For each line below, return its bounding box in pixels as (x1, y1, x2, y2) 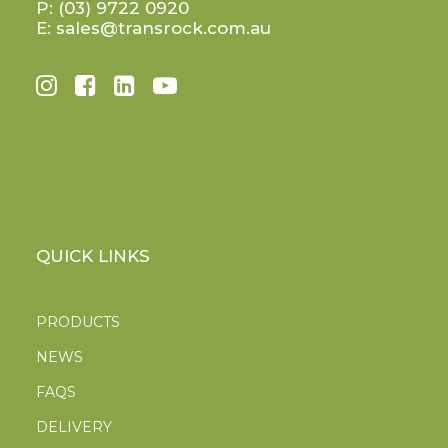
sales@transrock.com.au (56, 18, 271, 38)
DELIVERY (36, 418, 112, 436)
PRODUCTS (36, 313, 120, 331)
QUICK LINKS (36, 246, 150, 266)
